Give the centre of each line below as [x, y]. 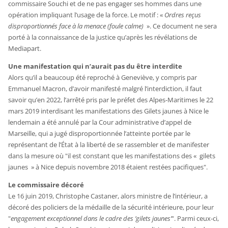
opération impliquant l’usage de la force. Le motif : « [87, 15]
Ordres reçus [183, 15]
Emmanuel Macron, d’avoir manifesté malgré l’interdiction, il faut [105, 88]
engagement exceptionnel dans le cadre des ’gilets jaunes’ [91, 218]
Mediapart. [25, 48]
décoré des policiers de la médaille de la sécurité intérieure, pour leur [111, 207]
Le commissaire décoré [46, 184]
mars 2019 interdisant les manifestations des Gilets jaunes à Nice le [109, 111]
